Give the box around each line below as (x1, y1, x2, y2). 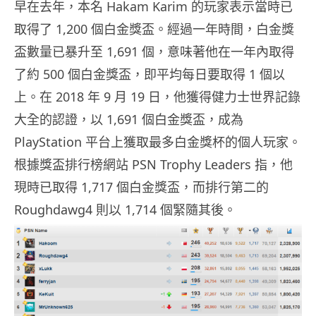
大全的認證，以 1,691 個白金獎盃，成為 (14, 111, 243, 128)
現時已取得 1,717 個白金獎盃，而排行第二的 (14, 178, 269, 196)
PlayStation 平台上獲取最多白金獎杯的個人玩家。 (14, 133, 301, 151)
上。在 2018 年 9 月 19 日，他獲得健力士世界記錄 (14, 88, 300, 106)
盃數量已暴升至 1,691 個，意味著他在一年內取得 (14, 43, 294, 61)
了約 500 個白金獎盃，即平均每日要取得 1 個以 (14, 66, 285, 83)
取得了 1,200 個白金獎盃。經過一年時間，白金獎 (14, 20, 294, 38)
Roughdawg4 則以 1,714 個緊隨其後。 (14, 201, 236, 219)
